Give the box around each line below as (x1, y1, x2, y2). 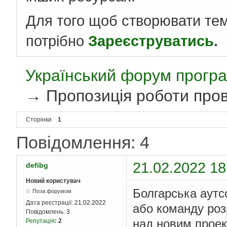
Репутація (26, 217, 55, 225)
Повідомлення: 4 (16, 133, 149, 153)
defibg (26, 161, 48, 170)
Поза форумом (32, 188, 72, 195)
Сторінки (26, 116, 52, 124)
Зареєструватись (88, 32, 214, 50)
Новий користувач (26, 177, 81, 185)
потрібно (26, 32, 88, 50)
